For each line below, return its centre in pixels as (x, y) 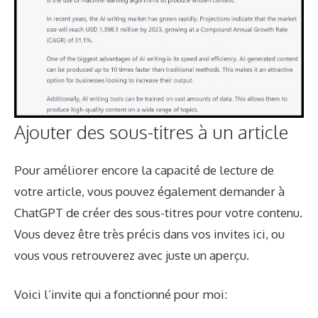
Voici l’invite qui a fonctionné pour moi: (121, 295)
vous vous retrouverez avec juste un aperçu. (132, 255)
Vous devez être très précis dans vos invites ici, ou (149, 234)
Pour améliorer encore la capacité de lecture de (144, 170)
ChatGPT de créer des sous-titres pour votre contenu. (158, 212)
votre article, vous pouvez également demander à (149, 191)
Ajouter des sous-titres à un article (151, 131)
